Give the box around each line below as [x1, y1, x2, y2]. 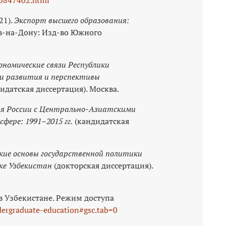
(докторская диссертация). [52, 159, 153, 171]
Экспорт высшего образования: [14, 14, 129, 26]
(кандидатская [73, 115, 129, 127]
